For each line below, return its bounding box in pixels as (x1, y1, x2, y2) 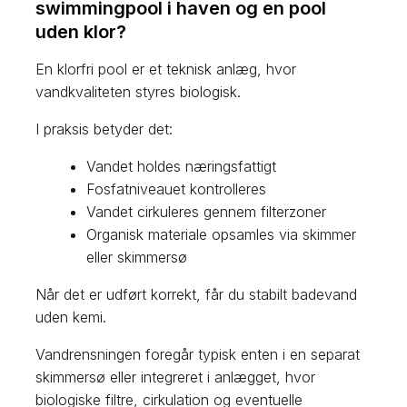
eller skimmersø (86, 247, 188, 266)
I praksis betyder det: (35, 119, 174, 138)
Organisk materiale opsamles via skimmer (86, 224, 357, 243)
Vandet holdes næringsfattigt (86, 156, 277, 175)
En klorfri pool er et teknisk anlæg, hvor (35, 59, 297, 78)
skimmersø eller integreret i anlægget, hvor (35, 367, 316, 386)
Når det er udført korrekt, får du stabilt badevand (35, 284, 358, 303)
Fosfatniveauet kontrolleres (86, 179, 267, 198)
